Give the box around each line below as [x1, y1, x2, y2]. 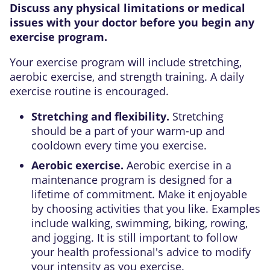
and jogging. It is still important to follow [31, 230, 237, 245]
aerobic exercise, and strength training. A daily [10, 69, 244, 84]
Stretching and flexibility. [31, 108, 172, 124]
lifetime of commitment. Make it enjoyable [31, 186, 247, 201]
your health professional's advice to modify [31, 244, 251, 259]
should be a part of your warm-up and [31, 123, 225, 138]
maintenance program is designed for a [31, 172, 232, 187]
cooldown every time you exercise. [31, 137, 207, 152]
